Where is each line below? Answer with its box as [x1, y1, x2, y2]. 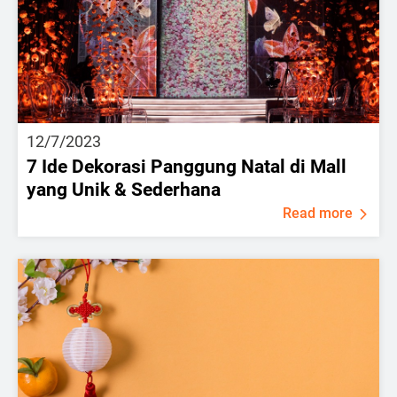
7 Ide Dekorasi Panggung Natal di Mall [27, 156, 346, 177]
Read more [283, 205, 353, 222]
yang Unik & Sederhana [27, 179, 221, 200]
